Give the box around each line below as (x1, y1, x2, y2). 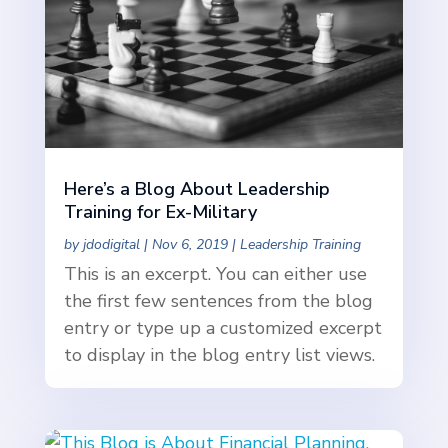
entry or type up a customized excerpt (63, 316, 382, 341)
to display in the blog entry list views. (63, 343, 375, 368)
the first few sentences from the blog (63, 289, 373, 314)
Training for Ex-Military (63, 200, 257, 225)
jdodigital (82, 235, 140, 255)
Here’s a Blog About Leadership (63, 177, 330, 202)
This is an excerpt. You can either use (63, 262, 367, 287)
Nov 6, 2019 (151, 235, 228, 255)
